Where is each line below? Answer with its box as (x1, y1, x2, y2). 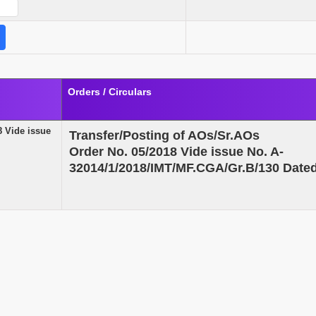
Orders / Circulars (68, 85, 152, 97)
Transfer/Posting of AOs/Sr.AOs (69, 128, 260, 142)
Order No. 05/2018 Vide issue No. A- (69, 144, 284, 159)
